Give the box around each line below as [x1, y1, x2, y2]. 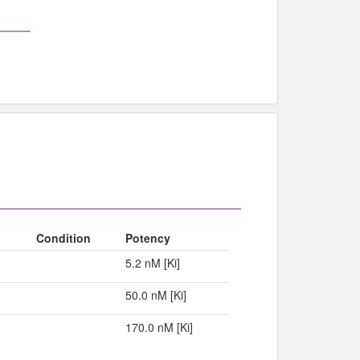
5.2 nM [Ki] [125, 254, 180, 271]
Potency [125, 229, 170, 246]
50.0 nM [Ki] [125, 286, 186, 303]
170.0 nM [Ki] [125, 318, 193, 335]
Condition [35, 229, 91, 246]
